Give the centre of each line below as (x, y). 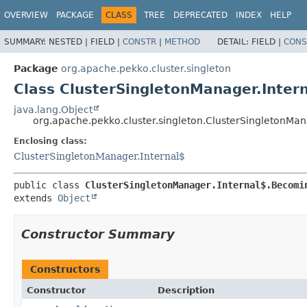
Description (186, 290)
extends (36, 198)
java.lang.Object (53, 109)
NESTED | (70, 41)
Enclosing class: (50, 141)
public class (49, 185)
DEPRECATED (200, 15)
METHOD (182, 41)
